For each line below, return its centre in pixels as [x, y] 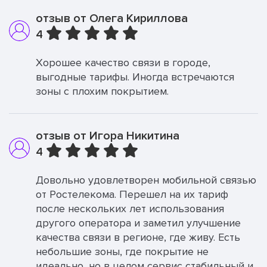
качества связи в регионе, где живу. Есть [138, 237]
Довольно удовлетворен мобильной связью [146, 180]
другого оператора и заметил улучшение [138, 223]
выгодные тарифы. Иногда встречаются [135, 77]
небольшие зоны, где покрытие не [122, 252]
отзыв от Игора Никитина [108, 136]
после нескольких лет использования [130, 209]
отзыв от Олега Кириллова [112, 18]
